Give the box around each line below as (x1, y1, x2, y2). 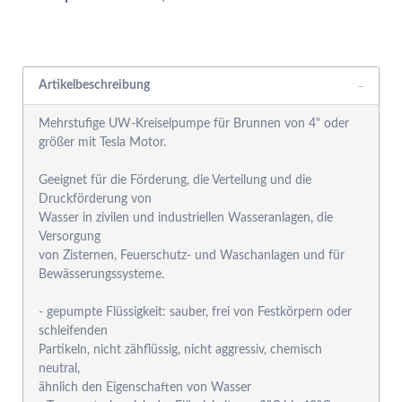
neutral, (39, 363, 81, 376)
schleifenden (39, 325, 109, 338)
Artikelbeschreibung (39, 78, 151, 92)
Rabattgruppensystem (39, 28, 135, 39)
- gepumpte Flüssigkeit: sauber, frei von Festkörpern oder (39, 306, 353, 319)
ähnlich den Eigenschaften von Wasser (39, 381, 252, 395)
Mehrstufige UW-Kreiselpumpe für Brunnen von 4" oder (39, 118, 350, 131)
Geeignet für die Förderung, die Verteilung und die (39, 174, 312, 188)
